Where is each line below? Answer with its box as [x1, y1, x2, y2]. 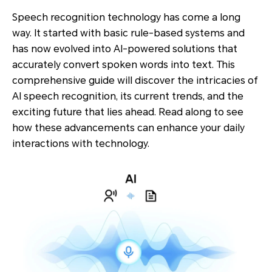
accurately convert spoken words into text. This [12, 59, 235, 70]
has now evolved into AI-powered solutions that [12, 43, 237, 55]
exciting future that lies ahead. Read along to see [12, 106, 243, 118]
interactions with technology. [12, 138, 149, 149]
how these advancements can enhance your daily [12, 122, 245, 134]
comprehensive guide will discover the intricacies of [12, 75, 258, 86]
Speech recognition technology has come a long [12, 12, 240, 23]
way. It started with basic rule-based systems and [12, 27, 245, 39]
